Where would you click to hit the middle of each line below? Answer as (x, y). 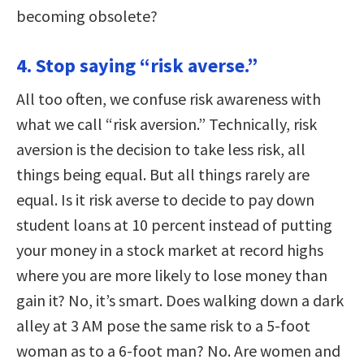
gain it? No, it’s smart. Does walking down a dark (180, 300)
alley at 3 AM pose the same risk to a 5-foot (163, 325)
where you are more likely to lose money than (172, 275)
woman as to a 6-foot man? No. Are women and (178, 350)
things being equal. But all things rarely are (163, 174)
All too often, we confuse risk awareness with (169, 98)
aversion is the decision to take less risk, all (161, 149)
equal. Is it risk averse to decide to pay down (165, 199)
